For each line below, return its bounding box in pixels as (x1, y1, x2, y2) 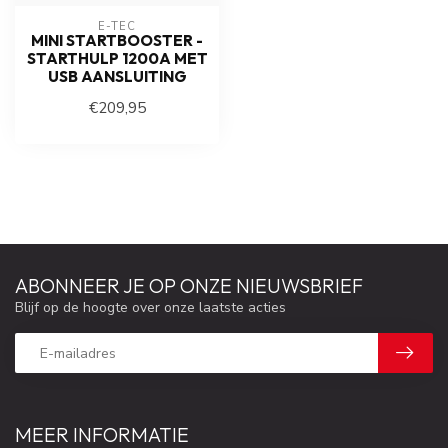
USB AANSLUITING (47, 67, 187, 86)
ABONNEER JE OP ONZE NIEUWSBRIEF (15, 273, 363, 298)
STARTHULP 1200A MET (26, 49, 208, 68)
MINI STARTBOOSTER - (31, 31, 203, 50)
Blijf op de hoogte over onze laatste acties (15, 298, 286, 317)
